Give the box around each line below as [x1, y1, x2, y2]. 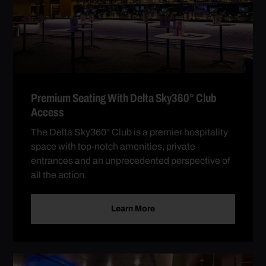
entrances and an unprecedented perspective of [31, 153, 230, 167]
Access [31, 103, 65, 121]
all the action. [31, 167, 87, 182]
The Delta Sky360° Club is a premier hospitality [31, 125, 229, 139]
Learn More [111, 202, 155, 215]
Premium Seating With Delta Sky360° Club [31, 88, 217, 107]
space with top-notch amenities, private [31, 139, 196, 153]
